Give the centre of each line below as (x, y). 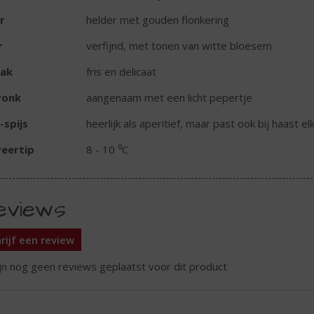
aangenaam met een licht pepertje (169, 98)
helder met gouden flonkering (157, 20)
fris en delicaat (121, 72)
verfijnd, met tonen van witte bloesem (179, 46)
